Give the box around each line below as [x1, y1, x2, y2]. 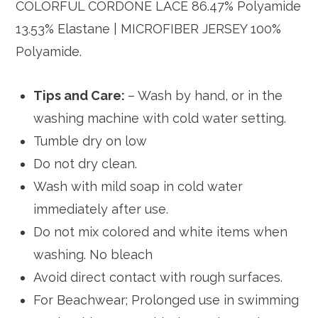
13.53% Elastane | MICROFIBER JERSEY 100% [16, 21, 282, 37]
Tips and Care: [33, 88, 128, 104]
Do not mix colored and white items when [33, 224, 288, 240]
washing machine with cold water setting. [33, 111, 287, 126]
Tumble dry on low [33, 133, 148, 149]
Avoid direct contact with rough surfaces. [33, 270, 283, 285]
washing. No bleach [33, 247, 153, 263]
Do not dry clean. [33, 156, 138, 172]
